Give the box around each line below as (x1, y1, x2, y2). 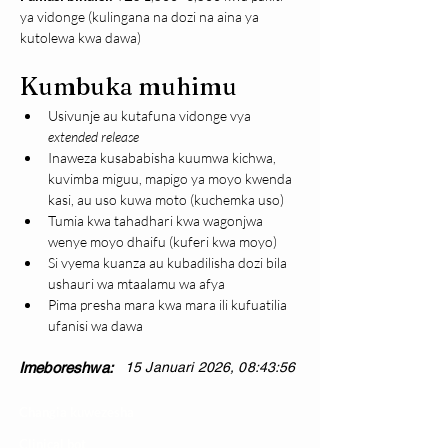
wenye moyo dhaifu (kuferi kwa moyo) (48, 233, 277, 251)
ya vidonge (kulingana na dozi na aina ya (20, 8, 262, 26)
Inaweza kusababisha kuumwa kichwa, (48, 149, 279, 167)
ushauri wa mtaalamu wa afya (48, 275, 225, 293)
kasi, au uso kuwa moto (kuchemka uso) (48, 191, 284, 209)
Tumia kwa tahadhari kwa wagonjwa (48, 212, 266, 230)
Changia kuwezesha (19, 404, 134, 421)
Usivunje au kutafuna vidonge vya (48, 107, 254, 125)
